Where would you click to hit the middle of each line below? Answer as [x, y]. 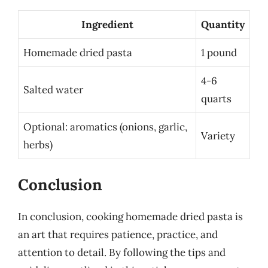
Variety [218, 135]
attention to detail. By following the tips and [122, 252]
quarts [216, 98]
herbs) [38, 144]
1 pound [219, 52]
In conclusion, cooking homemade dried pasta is [130, 217]
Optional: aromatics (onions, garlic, [105, 127]
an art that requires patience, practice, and [118, 234]
